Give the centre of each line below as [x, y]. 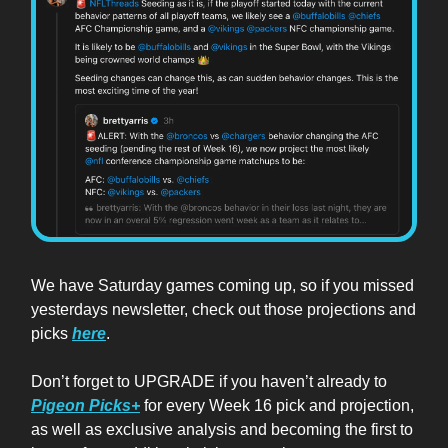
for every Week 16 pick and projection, [277, 405]
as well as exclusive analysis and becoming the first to [222, 429]
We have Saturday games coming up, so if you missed [222, 285]
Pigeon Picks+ [85, 405]
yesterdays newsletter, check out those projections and [223, 309]
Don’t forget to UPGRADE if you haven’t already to [209, 381]
